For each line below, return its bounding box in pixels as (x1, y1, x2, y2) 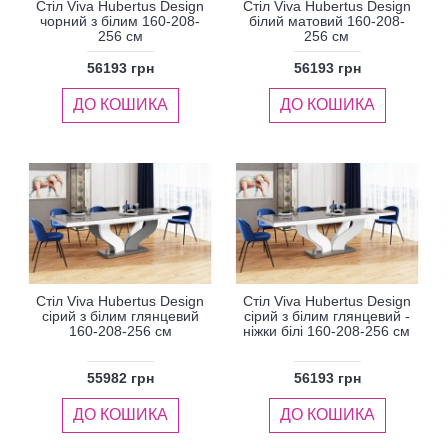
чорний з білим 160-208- (40, 12, 201, 29)
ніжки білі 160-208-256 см (243, 322, 411, 339)
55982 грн (87, 369, 155, 386)
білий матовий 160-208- (248, 12, 405, 29)
